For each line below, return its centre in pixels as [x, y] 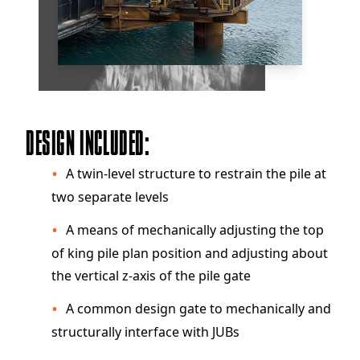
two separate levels [110, 197]
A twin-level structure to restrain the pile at [196, 174]
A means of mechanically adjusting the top [195, 230]
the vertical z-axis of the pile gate [151, 276]
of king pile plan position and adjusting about [190, 253]
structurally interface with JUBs [145, 332]
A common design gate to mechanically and [198, 309]
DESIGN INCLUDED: [88, 145]
